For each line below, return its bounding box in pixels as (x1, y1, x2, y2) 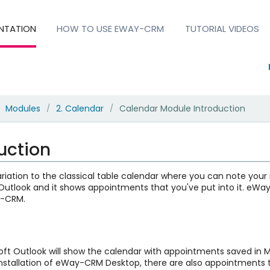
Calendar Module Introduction (119, 102, 245, 115)
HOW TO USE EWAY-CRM (57, 22, 165, 35)
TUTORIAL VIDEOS (184, 22, 259, 35)
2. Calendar (55, 102, 104, 115)
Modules (5, 102, 40, 115)
